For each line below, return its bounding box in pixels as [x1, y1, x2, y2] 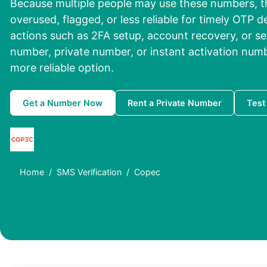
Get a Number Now [23, 98, 103, 108]
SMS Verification [57, 167, 122, 178]
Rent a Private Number [128, 98, 222, 108]
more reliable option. [10, 61, 114, 74]
